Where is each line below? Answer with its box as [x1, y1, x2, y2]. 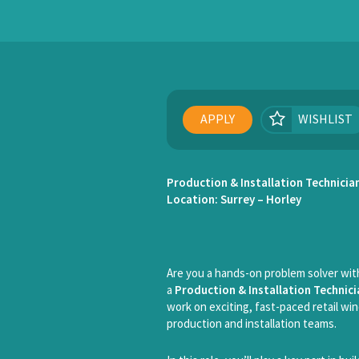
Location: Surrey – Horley [167, 192, 301, 207]
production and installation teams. [167, 316, 337, 331]
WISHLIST [298, 111, 353, 127]
